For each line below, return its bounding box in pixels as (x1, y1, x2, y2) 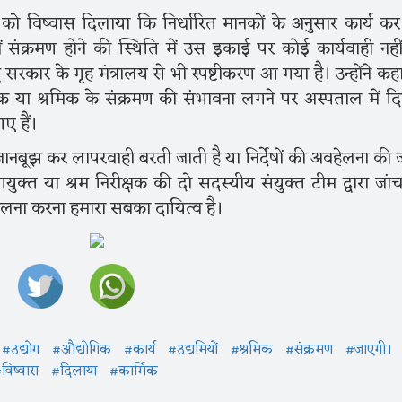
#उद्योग (2, 337, 39, 363)
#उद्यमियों (168, 337, 218, 363)
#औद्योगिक (52, 337, 111, 363)
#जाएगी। (345, 337, 392, 363)
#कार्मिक (109, 359, 158, 385)
